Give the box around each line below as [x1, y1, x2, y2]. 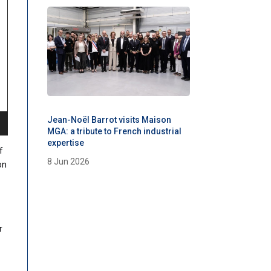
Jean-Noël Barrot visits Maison [47, 114, 171, 125]
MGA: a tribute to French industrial [47, 126, 181, 136]
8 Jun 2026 [47, 156, 90, 166]
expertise [47, 137, 84, 148]
